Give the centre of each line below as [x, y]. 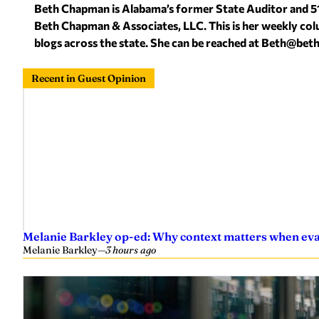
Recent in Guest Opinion [89, 78]
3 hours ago [131, 250]
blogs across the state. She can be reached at [148, 42]
